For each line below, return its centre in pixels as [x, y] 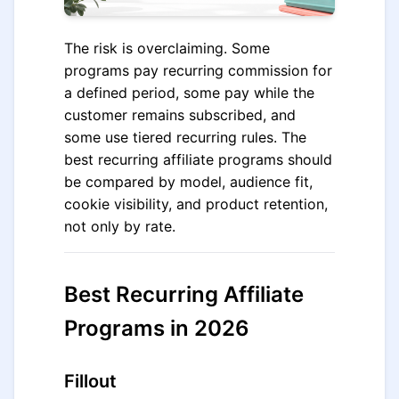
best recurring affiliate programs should [198, 159]
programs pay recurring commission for [198, 70]
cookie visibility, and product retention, [196, 204]
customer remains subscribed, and [180, 115]
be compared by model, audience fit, [188, 182]
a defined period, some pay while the [189, 93]
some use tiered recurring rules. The [185, 137]
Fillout [90, 381]
